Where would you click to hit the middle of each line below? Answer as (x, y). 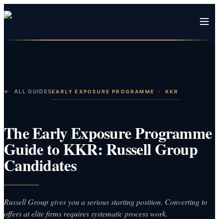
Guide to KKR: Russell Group (101, 149)
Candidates (40, 165)
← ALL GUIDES (28, 91)
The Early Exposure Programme (108, 132)
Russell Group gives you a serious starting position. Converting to (106, 201)
